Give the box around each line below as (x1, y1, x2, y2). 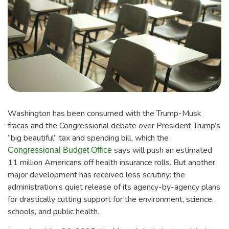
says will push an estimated (112, 144, 212, 156)
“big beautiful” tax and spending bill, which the (8, 132, 169, 144)
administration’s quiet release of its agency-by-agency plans (8, 181, 220, 193)
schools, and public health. (8, 205, 99, 217)
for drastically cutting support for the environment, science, (8, 193, 214, 205)
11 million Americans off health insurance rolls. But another (8, 156, 215, 168)
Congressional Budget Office (8, 145, 112, 154)
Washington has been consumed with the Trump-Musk (8, 107, 201, 119)
